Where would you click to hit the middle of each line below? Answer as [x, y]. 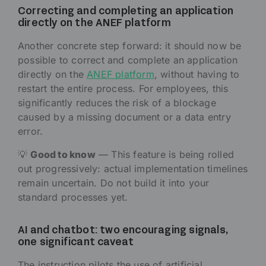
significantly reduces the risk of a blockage [117, 103]
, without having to [197, 75]
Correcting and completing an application [126, 12]
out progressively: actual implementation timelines [133, 169]
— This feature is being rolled [165, 155]
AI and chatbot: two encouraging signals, [123, 231]
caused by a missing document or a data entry [124, 117]
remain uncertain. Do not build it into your [114, 183]
